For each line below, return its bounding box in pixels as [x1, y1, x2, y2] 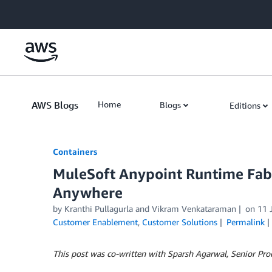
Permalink [226, 217, 265, 227]
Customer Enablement [53, 217, 138, 227]
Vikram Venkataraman [152, 203, 236, 214]
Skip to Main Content [5, 7, 86, 17]
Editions [229, 100, 260, 110]
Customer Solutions [142, 217, 217, 227]
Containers [53, 146, 97, 157]
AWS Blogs [32, 99, 78, 111]
